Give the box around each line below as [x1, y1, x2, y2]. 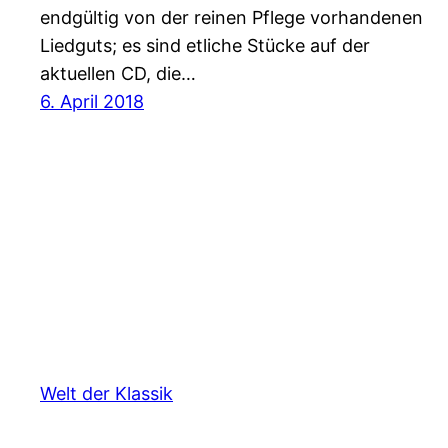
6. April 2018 [40, 91, 144, 113]
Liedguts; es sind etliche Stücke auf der [40, 35, 370, 57]
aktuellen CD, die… [40, 63, 196, 85]
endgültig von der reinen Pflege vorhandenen [40, 7, 423, 29]
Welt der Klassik [40, 382, 173, 404]
